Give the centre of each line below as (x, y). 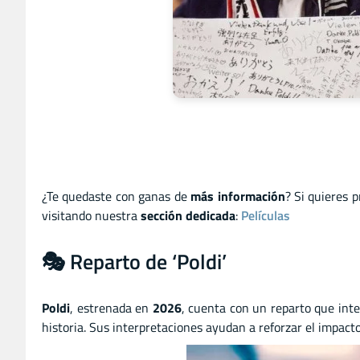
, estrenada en (111, 307)
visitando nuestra (91, 215)
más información (238, 196)
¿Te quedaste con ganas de (117, 196)
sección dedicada (188, 215)
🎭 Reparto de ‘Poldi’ (134, 261)
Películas (266, 215)
